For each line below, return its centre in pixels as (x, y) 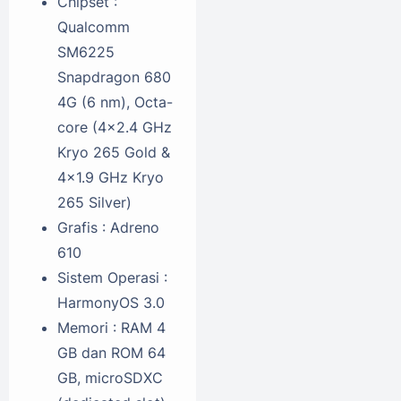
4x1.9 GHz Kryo (111, 178)
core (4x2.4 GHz (115, 128)
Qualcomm (94, 27)
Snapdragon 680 (114, 77)
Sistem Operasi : (112, 278)
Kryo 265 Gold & (114, 153)
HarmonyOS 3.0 (111, 303)
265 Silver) (94, 203)
